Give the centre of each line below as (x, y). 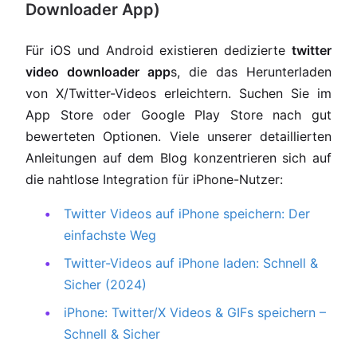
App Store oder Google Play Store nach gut (178, 115)
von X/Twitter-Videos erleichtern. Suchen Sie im (178, 93)
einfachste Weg (110, 235)
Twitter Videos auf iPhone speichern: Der (187, 214)
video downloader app (98, 72)
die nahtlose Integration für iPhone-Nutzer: (154, 179)
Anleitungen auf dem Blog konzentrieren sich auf (178, 158)
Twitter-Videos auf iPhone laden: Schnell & (191, 263)
